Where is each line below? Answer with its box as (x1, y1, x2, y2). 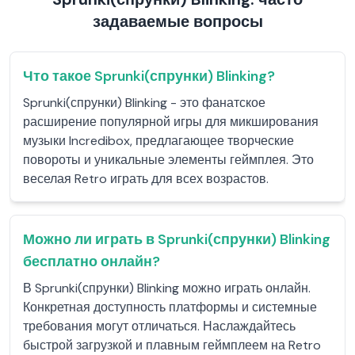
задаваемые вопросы (92, 11, 263, 32)
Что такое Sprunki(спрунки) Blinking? (23, 67, 275, 86)
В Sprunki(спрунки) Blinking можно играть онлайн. (23, 280, 311, 296)
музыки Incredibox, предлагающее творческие (23, 132, 294, 149)
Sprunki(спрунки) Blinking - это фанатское (23, 94, 265, 111)
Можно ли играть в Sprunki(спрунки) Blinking (23, 230, 330, 249)
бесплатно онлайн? (23, 252, 160, 271)
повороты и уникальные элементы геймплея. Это (23, 151, 314, 168)
